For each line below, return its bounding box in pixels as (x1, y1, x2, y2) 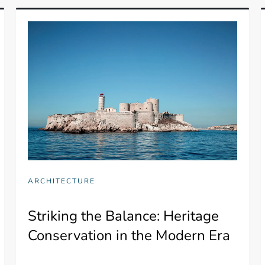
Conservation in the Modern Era (28, 226, 231, 245)
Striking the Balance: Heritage (28, 206, 219, 226)
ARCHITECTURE (28, 176, 96, 186)
